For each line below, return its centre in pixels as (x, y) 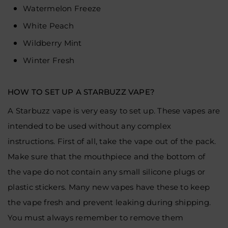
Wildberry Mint (52, 43)
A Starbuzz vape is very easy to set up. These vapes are (114, 111)
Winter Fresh (49, 60)
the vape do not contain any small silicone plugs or (107, 172)
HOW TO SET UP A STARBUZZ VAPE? (81, 92)
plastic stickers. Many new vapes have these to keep (109, 187)
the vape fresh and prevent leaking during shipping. (109, 202)
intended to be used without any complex (90, 126)
